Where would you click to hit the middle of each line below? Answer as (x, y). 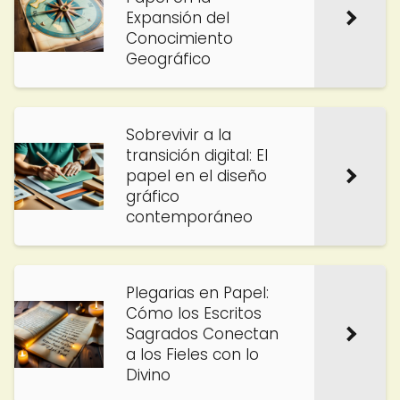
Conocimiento (179, 38)
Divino (148, 375)
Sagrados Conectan (202, 334)
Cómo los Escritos (194, 313)
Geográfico (168, 59)
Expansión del (178, 18)
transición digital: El (197, 155)
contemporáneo (189, 217)
